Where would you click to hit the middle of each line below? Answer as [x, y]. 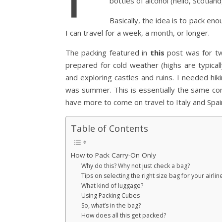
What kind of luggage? [112, 185]
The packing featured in [108, 52]
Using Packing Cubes [111, 195]
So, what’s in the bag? [111, 205]
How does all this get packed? [124, 215]
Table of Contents [110, 128]
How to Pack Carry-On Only [113, 155]
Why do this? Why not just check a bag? [136, 166]
